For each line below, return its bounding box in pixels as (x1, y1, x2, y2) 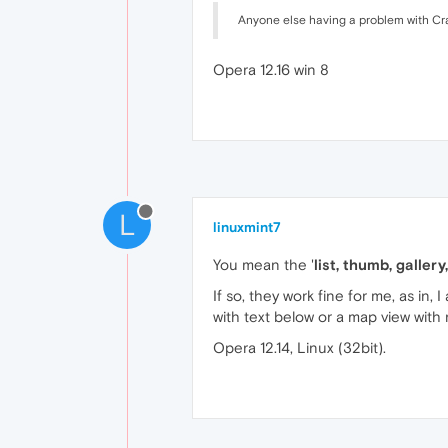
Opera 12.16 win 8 (213, 61, 329, 78)
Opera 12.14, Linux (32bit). (213, 339, 386, 356)
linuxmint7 (213, 219, 281, 235)
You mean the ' (213, 256, 314, 273)
